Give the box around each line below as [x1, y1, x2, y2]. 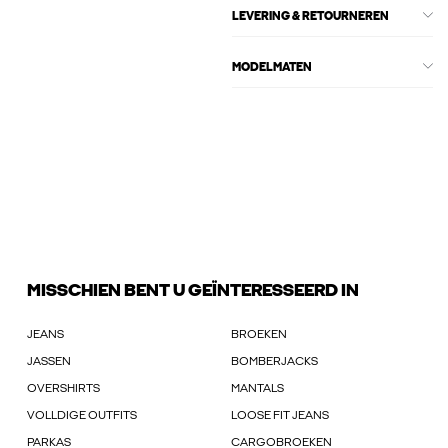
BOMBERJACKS [231, 355, 319, 368]
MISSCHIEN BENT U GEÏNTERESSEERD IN [27, 281, 359, 301]
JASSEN [27, 355, 71, 368]
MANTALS [231, 382, 285, 395]
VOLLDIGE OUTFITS [27, 409, 137, 422]
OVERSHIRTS [27, 382, 100, 395]
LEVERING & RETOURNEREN [231, 11, 389, 24]
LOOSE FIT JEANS [231, 409, 330, 422]
